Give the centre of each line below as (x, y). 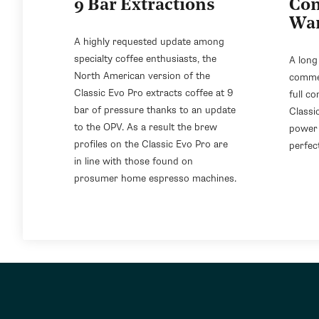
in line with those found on (134, 161)
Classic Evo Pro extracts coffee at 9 (153, 93)
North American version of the (142, 75)
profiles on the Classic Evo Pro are (151, 144)
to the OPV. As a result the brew (146, 127)
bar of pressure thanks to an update (155, 110)
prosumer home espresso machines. (155, 178)
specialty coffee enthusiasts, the (145, 58)
